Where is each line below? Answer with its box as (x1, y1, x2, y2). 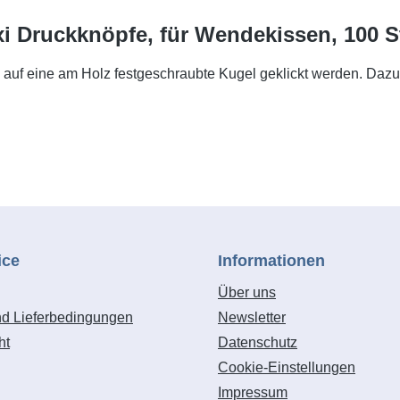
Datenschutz (218, 335, 297, 350)
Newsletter (218, 310, 286, 325)
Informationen (218, 252, 325, 270)
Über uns (218, 285, 276, 300)
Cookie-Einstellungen (218, 360, 355, 375)
